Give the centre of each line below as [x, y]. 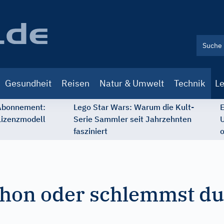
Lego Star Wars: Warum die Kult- [134, 107]
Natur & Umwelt [132, 83]
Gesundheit [28, 83]
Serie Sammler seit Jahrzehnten [132, 119]
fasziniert [90, 131]
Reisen [75, 83]
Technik [189, 83]
